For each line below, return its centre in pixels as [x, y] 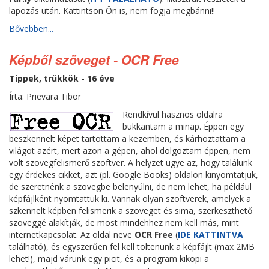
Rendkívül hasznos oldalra [173, 114]
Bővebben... [31, 29]
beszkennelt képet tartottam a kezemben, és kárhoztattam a [127, 138]
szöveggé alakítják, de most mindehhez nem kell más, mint [124, 222]
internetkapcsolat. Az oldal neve [71, 234]
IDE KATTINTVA [210, 234]
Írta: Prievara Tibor [45, 96]
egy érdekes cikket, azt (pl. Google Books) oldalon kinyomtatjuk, [134, 174]
